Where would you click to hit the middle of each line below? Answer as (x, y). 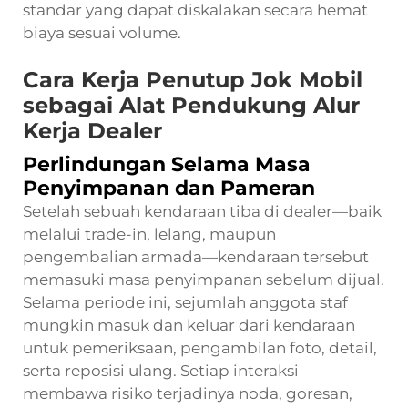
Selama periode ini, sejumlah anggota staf (185, 302)
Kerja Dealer (92, 130)
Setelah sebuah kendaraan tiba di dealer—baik (202, 211)
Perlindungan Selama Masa (167, 164)
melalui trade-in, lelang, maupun (149, 234)
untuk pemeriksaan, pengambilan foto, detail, (200, 347)
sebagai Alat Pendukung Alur (191, 105)
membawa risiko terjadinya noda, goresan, (188, 393)
